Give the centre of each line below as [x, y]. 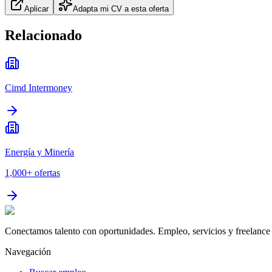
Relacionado [43, 36]
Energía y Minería [39, 152]
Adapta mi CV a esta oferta [121, 9]
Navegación [28, 252]
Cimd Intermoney [39, 88]
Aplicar [36, 9]
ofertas [47, 173]
